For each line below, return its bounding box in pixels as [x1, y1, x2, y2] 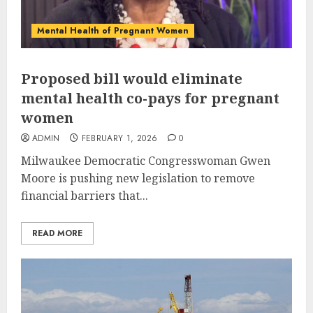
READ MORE [32, 226, 82, 240]
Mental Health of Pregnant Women [37, 24, 189, 37]
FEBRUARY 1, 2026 [81, 131, 158, 145]
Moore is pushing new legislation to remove [21, 170, 255, 186]
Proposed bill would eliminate [21, 68, 242, 88]
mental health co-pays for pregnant [21, 88, 279, 108]
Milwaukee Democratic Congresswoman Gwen [21, 152, 270, 168]
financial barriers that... [21, 187, 148, 203]
